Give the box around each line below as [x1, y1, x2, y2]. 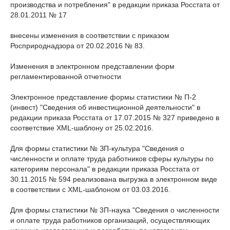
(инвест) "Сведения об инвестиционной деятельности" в [10, 103, 200, 111]
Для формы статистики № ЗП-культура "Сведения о [10, 144, 184, 152]
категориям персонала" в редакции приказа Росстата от [10, 165, 199, 173]
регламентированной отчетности [10, 72, 121, 81]
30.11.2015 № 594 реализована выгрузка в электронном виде [10, 175, 217, 183]
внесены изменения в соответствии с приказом [10, 31, 169, 40]
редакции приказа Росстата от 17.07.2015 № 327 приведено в [10, 113, 219, 122]
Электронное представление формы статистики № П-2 [10, 93, 196, 101]
